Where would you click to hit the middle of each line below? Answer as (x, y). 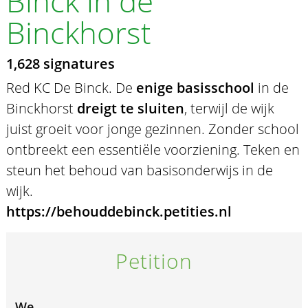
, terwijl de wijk (229, 108)
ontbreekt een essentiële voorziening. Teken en (153, 149)
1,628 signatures (60, 63)
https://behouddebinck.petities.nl (119, 211)
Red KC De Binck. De (71, 87)
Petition (154, 261)
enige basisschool (195, 87)
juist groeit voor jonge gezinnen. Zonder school (152, 129)
